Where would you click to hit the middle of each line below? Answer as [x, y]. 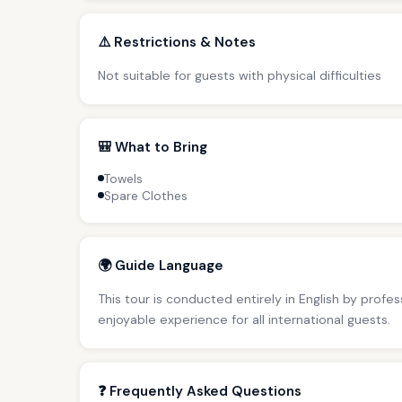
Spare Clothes [146, 196]
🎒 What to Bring [153, 147]
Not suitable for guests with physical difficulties [240, 75]
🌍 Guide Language [161, 265]
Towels [123, 179]
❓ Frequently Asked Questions [200, 391]
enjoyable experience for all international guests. [244, 319]
